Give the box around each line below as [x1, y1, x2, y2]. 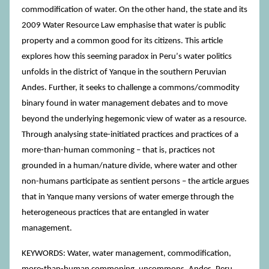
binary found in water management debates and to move [22, 99, 228, 108]
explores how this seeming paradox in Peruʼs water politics [22, 52, 232, 61]
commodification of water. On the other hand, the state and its [22, 5, 247, 14]
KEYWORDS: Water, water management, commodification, [22, 249, 231, 258]
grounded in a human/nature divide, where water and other [22, 162, 237, 171]
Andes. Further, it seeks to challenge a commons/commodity [22, 83, 240, 92]
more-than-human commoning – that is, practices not [22, 146, 215, 155]
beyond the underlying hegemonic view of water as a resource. [22, 115, 247, 124]
